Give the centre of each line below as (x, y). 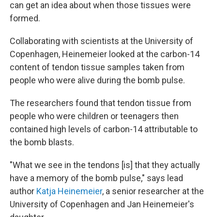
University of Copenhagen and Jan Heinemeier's (102, 204)
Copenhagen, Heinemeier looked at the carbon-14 (105, 54)
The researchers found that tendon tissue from (101, 103)
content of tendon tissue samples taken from (97, 67)
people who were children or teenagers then (94, 116)
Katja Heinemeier (69, 191)
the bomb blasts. (42, 142)
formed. (25, 18)
